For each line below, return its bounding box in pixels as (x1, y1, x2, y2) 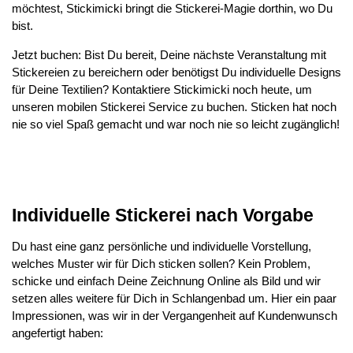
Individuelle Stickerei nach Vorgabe (12, 205, 314, 225)
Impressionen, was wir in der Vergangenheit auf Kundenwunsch (12, 309, 337, 322)
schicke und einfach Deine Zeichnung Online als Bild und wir (12, 274, 321, 288)
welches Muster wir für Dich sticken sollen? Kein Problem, (12, 257, 310, 270)
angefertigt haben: (12, 326, 103, 340)
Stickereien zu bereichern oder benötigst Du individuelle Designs (12, 65, 341, 79)
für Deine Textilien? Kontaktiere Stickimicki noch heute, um (12, 83, 312, 96)
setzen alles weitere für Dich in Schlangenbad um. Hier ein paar (12, 292, 336, 305)
